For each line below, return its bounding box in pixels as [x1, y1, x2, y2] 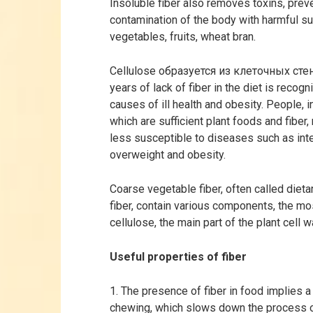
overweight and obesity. [110, 148, 226, 161]
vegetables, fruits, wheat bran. [110, 30, 256, 43]
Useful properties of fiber [110, 250, 247, 263]
